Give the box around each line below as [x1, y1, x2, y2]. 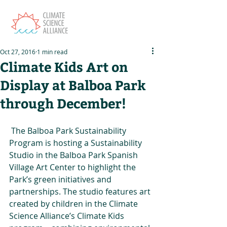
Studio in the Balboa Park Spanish [9, 149, 140, 161]
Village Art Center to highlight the [9, 162, 138, 173]
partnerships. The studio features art [9, 186, 153, 197]
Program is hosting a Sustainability [9, 137, 144, 148]
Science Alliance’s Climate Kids [9, 210, 126, 221]
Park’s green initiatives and [9, 174, 113, 185]
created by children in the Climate [9, 198, 140, 209]
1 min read [37, 48, 67, 56]
